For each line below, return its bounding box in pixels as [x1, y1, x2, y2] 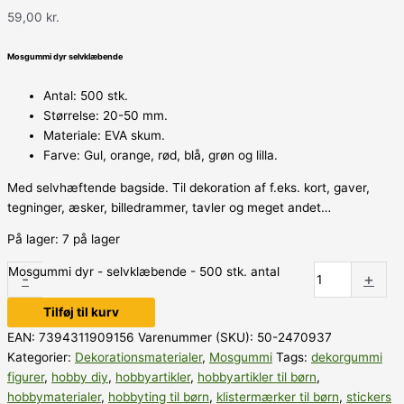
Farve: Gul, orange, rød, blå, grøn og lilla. [43, 148, 278, 163]
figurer [7, 370, 44, 385]
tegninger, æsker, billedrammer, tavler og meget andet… [7, 199, 331, 215]
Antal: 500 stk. [43, 88, 128, 104]
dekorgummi [311, 350, 382, 365]
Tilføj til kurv [43, 305, 119, 320]
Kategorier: [7, 350, 75, 365]
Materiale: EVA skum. [43, 128, 165, 143]
